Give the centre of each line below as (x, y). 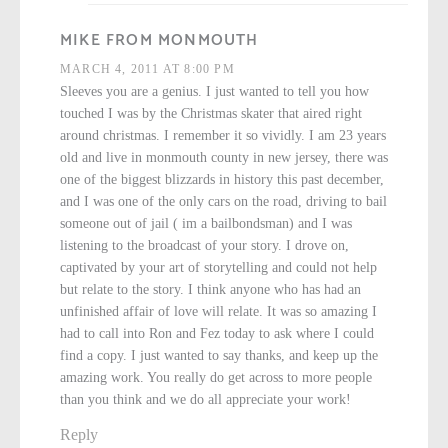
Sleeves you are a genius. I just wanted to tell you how (214, 92)
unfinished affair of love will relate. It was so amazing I (218, 312)
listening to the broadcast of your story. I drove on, (204, 246)
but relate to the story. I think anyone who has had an (210, 290)
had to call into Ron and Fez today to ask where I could (217, 334)
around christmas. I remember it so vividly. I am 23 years (223, 136)
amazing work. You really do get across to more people (216, 378)
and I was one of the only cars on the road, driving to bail (223, 202)
